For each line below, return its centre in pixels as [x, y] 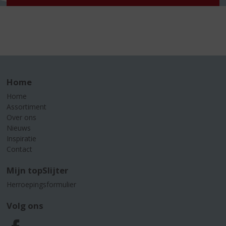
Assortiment [27, 106]
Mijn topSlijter [38, 170]
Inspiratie [22, 138]
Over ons [22, 117]
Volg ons [25, 205]
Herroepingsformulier [42, 184]
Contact [20, 149]
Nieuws [19, 128]
